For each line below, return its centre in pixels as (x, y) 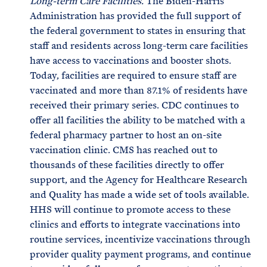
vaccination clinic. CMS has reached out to (124, 150)
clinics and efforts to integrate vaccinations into (135, 224)
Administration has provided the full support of (135, 16)
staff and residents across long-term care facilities (139, 46)
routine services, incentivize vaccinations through (140, 239)
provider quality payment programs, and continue (140, 254)
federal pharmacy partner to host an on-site (126, 135)
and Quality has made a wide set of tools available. (139, 195)
